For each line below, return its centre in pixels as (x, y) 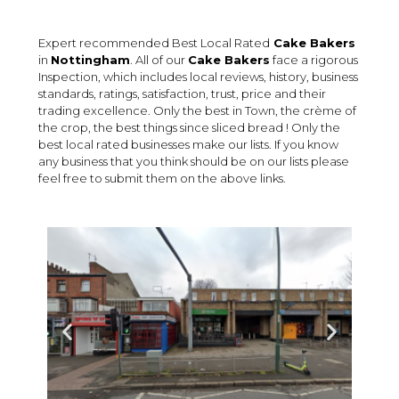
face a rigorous (314, 60)
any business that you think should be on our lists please (194, 161)
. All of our (159, 60)
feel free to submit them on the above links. (162, 178)
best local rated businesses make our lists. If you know (188, 144)
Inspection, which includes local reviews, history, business (198, 77)
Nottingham (90, 60)
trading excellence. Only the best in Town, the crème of (197, 110)
